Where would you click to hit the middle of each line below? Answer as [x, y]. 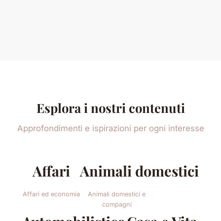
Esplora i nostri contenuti [110, 107]
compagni [117, 204]
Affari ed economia [51, 194]
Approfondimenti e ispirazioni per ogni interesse [110, 128]
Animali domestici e [117, 194]
